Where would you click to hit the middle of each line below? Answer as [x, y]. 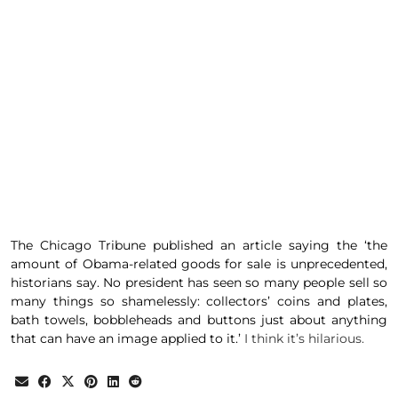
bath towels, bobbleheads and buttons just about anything [199, 320]
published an [194, 246]
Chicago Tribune [93, 246]
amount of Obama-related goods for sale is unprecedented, [199, 264]
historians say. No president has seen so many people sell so [199, 283]
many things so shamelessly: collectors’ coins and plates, [199, 302]
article [262, 246]
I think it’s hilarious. [302, 339]
